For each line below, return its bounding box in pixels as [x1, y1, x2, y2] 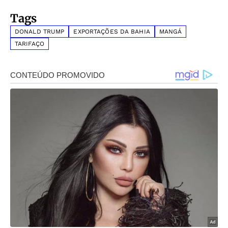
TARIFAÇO [15, 40, 44, 47]
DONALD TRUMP [15, 27, 65, 35]
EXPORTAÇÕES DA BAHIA [73, 27, 150, 35]
